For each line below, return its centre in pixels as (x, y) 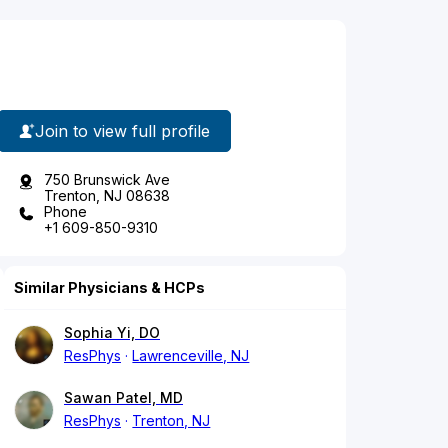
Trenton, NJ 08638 (107, 196)
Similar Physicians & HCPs (109, 288)
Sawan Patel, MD (123, 398)
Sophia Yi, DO (112, 333)
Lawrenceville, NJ (191, 356)
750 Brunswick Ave (107, 180)
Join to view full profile (122, 130)
